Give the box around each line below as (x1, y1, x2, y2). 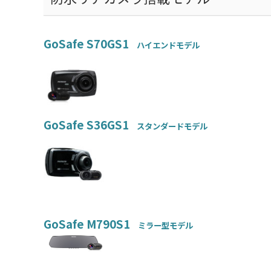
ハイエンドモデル (129, 39, 200, 51)
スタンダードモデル (129, 120, 207, 132)
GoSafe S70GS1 (44, 35, 129, 52)
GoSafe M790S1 (44, 215, 130, 232)
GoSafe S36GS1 (44, 116, 129, 133)
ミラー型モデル (130, 220, 193, 232)
